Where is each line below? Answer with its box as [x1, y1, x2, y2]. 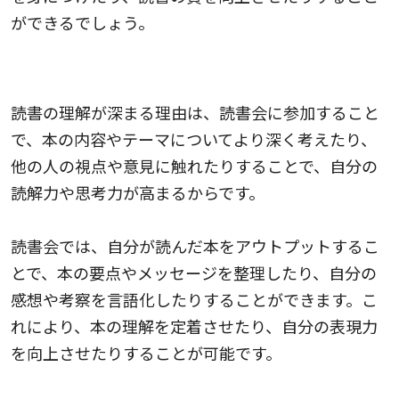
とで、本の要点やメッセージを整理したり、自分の [11, 260, 377, 284]
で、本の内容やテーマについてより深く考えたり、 [11, 126, 377, 151]
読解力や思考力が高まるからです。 [11, 180, 265, 204]
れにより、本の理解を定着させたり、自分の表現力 [11, 313, 378, 338]
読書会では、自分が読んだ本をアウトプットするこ [11, 233, 379, 257]
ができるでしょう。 [11, 10, 154, 34]
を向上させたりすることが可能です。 [11, 340, 281, 364]
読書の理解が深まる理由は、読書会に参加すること [11, 100, 379, 124]
